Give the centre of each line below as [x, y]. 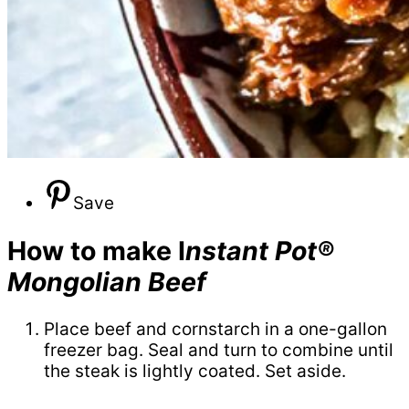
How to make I [96, 250]
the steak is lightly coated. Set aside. [195, 372]
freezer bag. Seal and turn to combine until [219, 351]
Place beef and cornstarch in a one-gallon [215, 330]
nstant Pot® [260, 250]
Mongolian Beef [107, 281]
